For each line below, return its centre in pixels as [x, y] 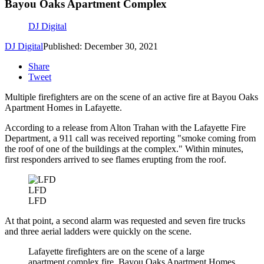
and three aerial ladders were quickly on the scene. [98, 232]
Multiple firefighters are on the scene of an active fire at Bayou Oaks [131, 97]
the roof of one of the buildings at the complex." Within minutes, [124, 149]
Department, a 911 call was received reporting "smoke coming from [130, 138]
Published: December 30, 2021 [100, 47]
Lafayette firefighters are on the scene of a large [116, 252]
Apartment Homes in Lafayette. [63, 108]
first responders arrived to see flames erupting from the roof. [115, 160]
